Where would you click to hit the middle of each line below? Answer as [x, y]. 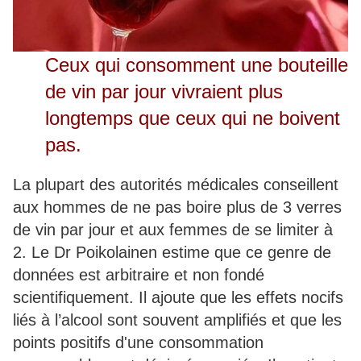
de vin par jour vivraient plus [164, 92]
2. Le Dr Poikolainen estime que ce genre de [172, 253]
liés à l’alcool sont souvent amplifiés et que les [177, 320]
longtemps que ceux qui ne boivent [193, 118]
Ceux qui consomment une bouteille [197, 65]
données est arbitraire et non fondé [139, 275]
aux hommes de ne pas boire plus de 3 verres [177, 207]
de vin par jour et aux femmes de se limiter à [173, 230]
